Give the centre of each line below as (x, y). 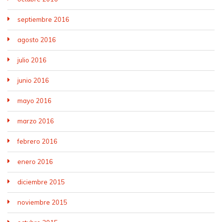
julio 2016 (32, 60)
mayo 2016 (34, 101)
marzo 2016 (36, 121)
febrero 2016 (37, 141)
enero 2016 (35, 162)
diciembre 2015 (41, 182)
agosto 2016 (37, 40)
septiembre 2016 (43, 19)
